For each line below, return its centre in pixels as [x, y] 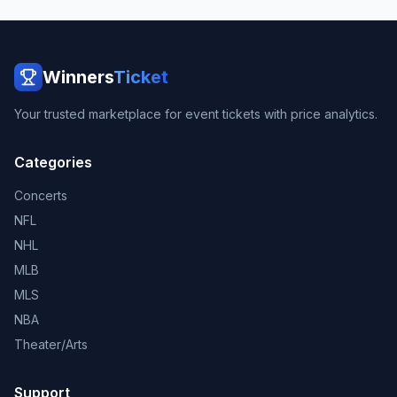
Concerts [41, 195]
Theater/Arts [51, 344]
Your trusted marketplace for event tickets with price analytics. [196, 114]
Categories [53, 162]
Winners [78, 77]
